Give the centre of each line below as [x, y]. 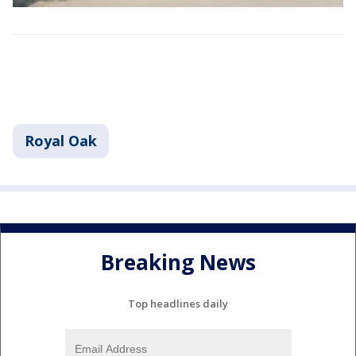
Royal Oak [61, 140]
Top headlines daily [178, 303]
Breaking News [178, 263]
